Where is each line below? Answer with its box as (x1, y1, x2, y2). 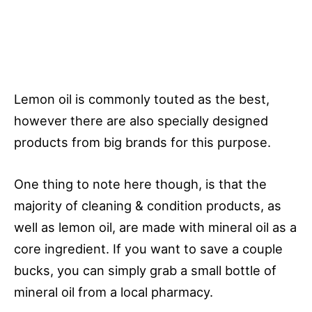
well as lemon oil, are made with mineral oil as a (14, 219, 297, 235)
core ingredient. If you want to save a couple (14, 240, 283, 256)
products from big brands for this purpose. (14, 134, 271, 150)
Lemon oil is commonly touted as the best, (14, 91, 270, 107)
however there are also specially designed (14, 112, 268, 128)
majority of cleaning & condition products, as (14, 197, 281, 213)
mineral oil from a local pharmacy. (14, 283, 213, 299)
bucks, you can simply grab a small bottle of (14, 262, 276, 278)
